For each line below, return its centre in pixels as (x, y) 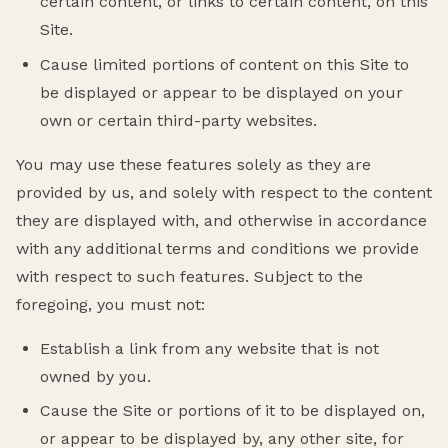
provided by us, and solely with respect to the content (224, 192)
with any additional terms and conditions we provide (217, 248)
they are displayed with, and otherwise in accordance (221, 220)
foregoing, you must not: (110, 304)
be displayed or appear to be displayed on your (221, 92)
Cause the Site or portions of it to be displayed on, (232, 411)
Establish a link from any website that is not (209, 348)
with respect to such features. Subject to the (189, 276)
